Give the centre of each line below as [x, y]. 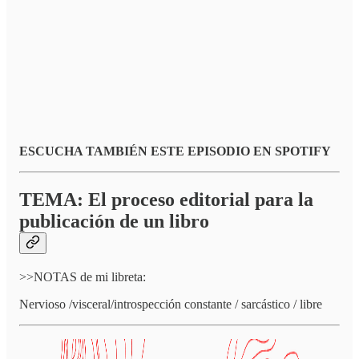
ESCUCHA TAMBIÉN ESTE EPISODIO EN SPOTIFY [175, 151]
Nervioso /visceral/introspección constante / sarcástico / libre [171, 304]
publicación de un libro [114, 221]
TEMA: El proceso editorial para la [166, 199]
